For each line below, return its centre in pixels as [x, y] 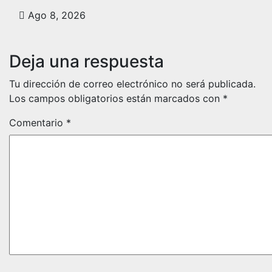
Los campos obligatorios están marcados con [116, 98]
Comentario [38, 122]
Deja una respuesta [87, 61]
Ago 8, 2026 [55, 15]
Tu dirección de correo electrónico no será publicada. [132, 83]
